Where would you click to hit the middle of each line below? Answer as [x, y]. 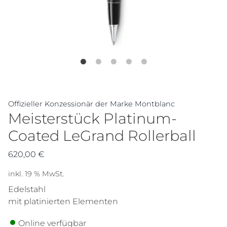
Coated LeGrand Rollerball [102, 136]
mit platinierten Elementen [63, 201]
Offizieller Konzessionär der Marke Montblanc [91, 104]
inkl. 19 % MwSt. [36, 174]
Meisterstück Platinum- [92, 118]
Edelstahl [27, 189]
